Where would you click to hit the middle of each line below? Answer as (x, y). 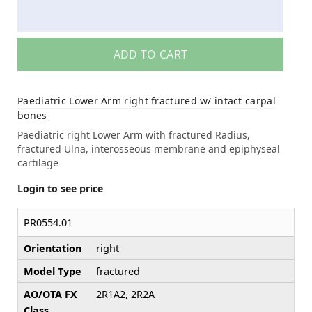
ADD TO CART (150, 55)
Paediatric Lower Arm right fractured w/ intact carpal (147, 101)
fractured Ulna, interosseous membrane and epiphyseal (149, 149)
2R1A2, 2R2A (125, 295)
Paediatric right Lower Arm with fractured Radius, (134, 135)
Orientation (53, 249)
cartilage (38, 163)
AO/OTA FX (50, 295)
